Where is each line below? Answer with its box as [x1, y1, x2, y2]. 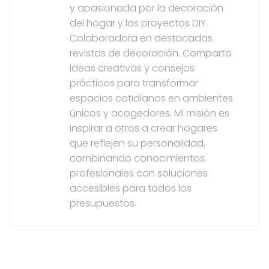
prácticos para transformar [70, 76, 198, 91]
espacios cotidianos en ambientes [70, 91, 233, 106]
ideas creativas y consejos [70, 61, 195, 76]
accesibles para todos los [70, 181, 192, 196]
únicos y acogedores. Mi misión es [70, 106, 229, 121]
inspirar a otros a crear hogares [70, 121, 217, 136]
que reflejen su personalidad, [70, 136, 205, 151]
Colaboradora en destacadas [70, 31, 213, 46]
